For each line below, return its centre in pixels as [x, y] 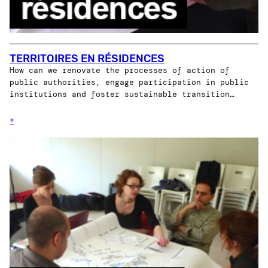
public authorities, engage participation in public [129, 83]
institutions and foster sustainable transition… [122, 95]
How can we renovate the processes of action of [120, 71]
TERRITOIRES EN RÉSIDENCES [87, 59]
